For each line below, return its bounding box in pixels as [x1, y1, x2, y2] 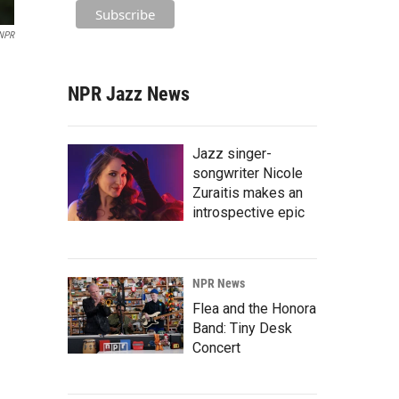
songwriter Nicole [192, 164, 303, 182]
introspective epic [192, 203, 305, 221]
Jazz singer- [192, 144, 272, 162]
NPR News [192, 275, 245, 290]
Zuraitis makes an [192, 183, 303, 201]
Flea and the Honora [192, 299, 316, 317]
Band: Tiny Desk [192, 319, 292, 337]
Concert [192, 338, 240, 356]
